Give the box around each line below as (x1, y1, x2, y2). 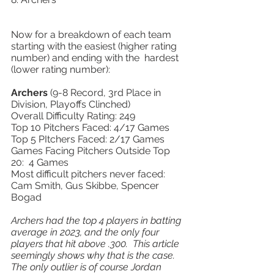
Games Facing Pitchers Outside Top (11, 145, 172, 157)
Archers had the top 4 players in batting (11, 215, 183, 226)
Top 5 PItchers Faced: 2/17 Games (11, 133, 167, 145)
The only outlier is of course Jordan (11, 261, 164, 273)
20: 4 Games (11, 157, 71, 168)
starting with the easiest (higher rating (11, 40, 179, 52)
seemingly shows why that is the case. (11, 250, 180, 261)
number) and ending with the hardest (11, 52, 181, 64)
